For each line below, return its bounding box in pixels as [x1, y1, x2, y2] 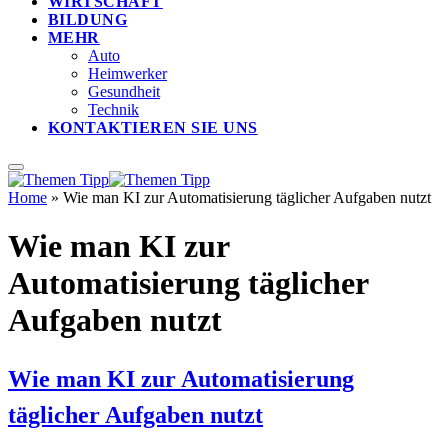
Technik [88, 100, 139, 118]
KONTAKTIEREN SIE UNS [48, 118, 258, 136]
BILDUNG [48, 10, 128, 28]
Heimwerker [88, 64, 167, 82]
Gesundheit [88, 82, 160, 100]
